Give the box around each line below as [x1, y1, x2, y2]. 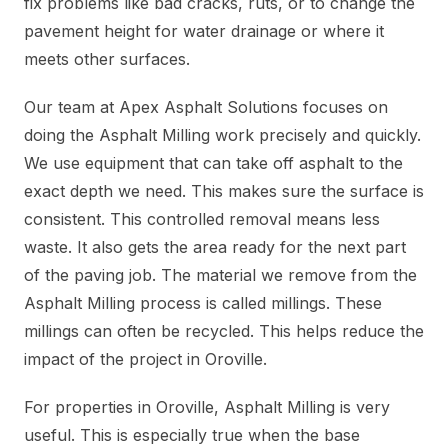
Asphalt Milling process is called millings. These [24, 293, 382, 314]
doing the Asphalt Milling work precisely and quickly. [24, 125, 421, 146]
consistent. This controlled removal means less [24, 209, 380, 230]
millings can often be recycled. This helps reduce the [24, 321, 424, 342]
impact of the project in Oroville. [24, 349, 267, 370]
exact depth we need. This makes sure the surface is [24, 181, 424, 202]
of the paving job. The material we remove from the [24, 265, 417, 286]
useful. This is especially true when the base [24, 425, 360, 446]
